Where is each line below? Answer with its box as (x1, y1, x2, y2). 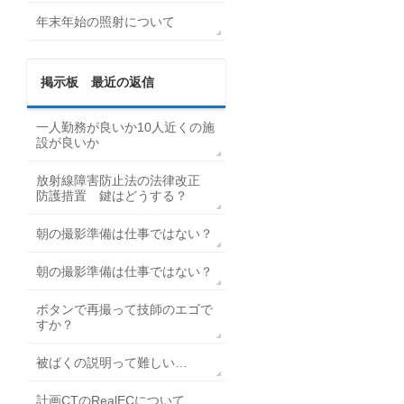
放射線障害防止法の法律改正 (36, 173, 213, 188)
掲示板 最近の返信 (41, 75, 154, 89)
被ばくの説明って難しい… (36, 355, 188, 370)
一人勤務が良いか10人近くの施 (36, 120, 215, 134)
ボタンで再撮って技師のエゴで (36, 302, 213, 317)
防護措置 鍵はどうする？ (36, 188, 188, 203)
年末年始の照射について (36, 14, 175, 29)
